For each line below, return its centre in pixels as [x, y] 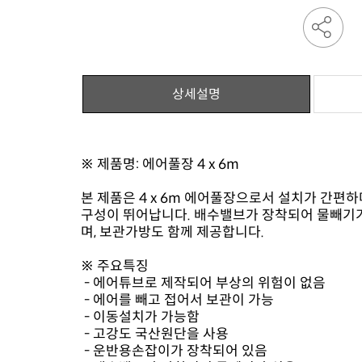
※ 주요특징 [115, 266]
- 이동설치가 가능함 [140, 317]
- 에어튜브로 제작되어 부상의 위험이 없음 [203, 283]
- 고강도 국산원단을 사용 [155, 334]
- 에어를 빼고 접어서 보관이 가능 [177, 300]
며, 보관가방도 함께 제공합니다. [174, 232]
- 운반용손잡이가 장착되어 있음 [176, 351]
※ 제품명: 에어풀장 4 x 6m [160, 164]
